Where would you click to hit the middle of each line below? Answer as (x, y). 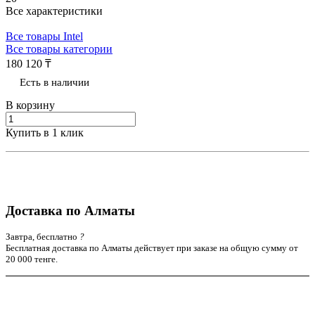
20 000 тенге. (32, 259)
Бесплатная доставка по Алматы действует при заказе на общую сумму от (152, 248)
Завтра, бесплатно (43, 237)
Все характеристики (54, 11)
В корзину (30, 105)
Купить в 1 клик (45, 132)
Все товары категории (59, 49)
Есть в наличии (54, 82)
